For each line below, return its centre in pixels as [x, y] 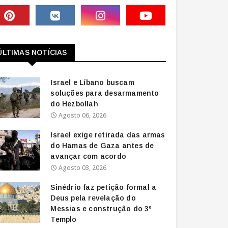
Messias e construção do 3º [101, 209]
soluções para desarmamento [105, 93]
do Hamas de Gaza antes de [102, 146]
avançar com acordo [88, 156]
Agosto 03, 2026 [83, 168]
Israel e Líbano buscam [92, 82]
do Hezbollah [74, 104]
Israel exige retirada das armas [108, 135]
